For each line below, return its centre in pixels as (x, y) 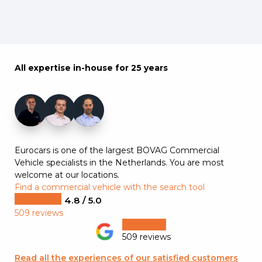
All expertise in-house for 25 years (91, 68)
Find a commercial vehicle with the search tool (110, 187)
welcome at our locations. (67, 175)
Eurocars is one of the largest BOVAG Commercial (117, 150)
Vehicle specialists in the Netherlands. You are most (119, 163)
